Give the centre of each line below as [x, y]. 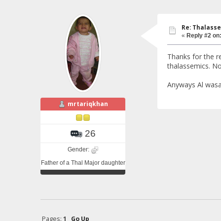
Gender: [79, 150]
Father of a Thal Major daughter [83, 163]
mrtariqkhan [88, 104]
